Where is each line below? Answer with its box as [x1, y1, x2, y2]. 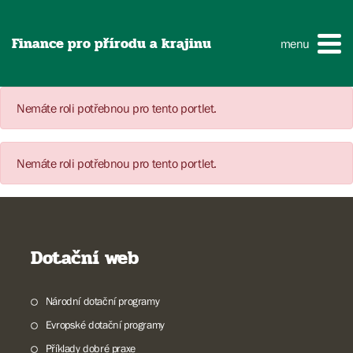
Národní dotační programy [45, 295, 160, 307]
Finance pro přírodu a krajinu [12, 32, 211, 54]
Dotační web [31, 243, 139, 273]
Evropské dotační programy [45, 318, 165, 331]
